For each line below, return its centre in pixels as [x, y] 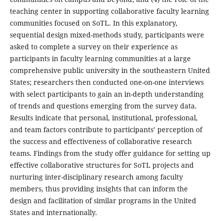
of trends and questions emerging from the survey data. [103, 106]
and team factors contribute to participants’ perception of [106, 130]
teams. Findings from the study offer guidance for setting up [110, 153]
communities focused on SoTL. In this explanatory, [93, 23]
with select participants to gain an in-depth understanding [107, 94]
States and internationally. [53, 213]
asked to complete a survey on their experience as [93, 47]
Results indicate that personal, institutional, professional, [104, 118]
